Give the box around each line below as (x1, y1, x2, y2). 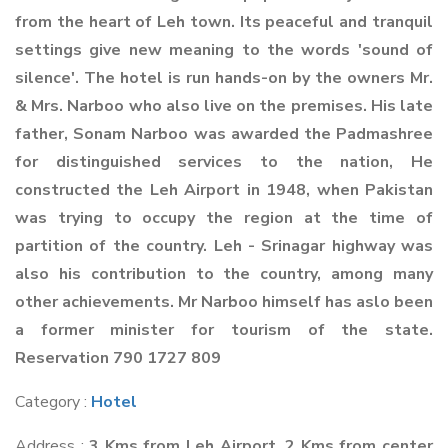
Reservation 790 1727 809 (15, 347, 221, 369)
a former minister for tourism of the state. (15, 319, 433, 341)
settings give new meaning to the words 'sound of (15, 39, 433, 61)
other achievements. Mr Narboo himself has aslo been (15, 291, 433, 313)
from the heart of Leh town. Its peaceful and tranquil (15, 11, 433, 33)
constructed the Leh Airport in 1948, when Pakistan (15, 179, 433, 201)
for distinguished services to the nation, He (15, 151, 433, 173)
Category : (15, 391, 91, 413)
